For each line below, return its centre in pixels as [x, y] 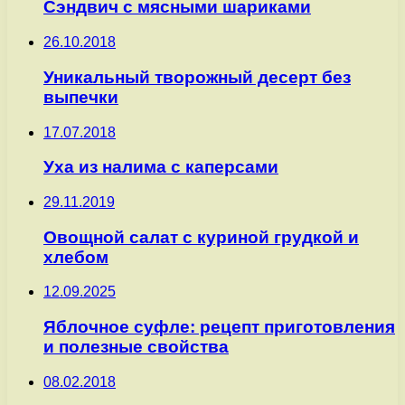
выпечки [81, 97]
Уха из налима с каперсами [161, 167]
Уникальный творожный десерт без [197, 77]
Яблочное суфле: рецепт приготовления [219, 327]
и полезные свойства [136, 347]
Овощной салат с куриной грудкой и [201, 237]
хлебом [76, 257]
